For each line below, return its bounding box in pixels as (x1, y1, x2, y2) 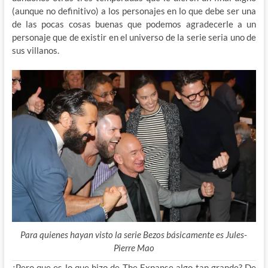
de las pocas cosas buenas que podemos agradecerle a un (11, 18, 257, 29)
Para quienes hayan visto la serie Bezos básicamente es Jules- (20, 229, 248, 240)
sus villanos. (11, 44, 59, 56)
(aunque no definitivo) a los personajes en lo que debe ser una (11, 5, 257, 16)
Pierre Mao (113, 242, 154, 253)
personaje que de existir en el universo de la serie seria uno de (11, 31, 257, 42)
